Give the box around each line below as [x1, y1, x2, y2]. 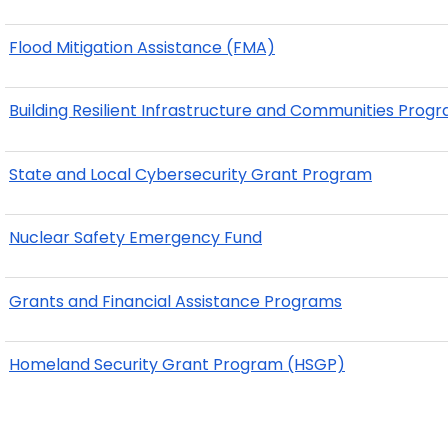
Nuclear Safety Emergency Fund [9, 226, 262, 250]
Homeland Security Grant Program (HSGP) [9, 352, 345, 376]
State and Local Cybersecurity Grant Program [9, 162, 372, 186]
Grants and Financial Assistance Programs [9, 289, 342, 313]
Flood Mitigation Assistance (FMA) [9, 36, 275, 60]
